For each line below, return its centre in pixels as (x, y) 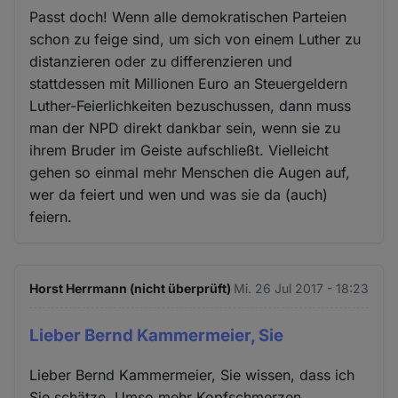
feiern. (51, 216)
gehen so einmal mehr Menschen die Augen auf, (190, 172)
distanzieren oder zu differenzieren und (161, 61)
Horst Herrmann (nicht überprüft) (131, 288)
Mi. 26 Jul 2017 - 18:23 (301, 288)
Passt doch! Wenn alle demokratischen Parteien (188, 16)
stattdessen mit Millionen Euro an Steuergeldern (189, 83)
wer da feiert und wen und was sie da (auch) (179, 194)
